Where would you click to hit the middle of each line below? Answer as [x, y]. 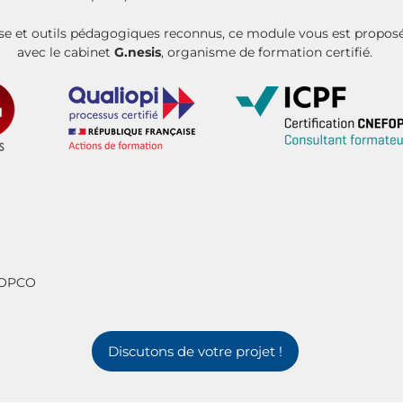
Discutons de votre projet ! [195, 351]
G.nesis [137, 52]
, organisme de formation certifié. [266, 52]
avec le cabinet [65, 52]
